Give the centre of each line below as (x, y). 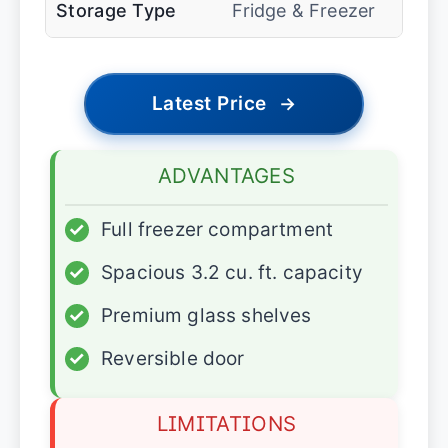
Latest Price (209, 103)
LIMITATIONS (226, 423)
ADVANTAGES (226, 175)
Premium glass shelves (206, 315)
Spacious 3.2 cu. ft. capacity (232, 272)
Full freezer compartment (217, 229)
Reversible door (173, 358)
